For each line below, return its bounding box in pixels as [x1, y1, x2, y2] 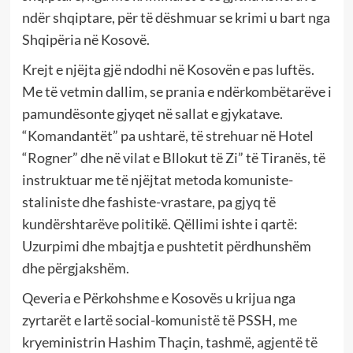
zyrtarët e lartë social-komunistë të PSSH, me [21, 310, 297, 329]
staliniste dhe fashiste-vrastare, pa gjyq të [21, 192, 276, 210]
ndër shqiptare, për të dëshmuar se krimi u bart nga [21, 8, 330, 26]
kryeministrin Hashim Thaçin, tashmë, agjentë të [21, 333, 318, 351]
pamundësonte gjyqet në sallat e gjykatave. [21, 104, 285, 122]
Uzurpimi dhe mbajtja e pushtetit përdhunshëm [21, 236, 311, 255]
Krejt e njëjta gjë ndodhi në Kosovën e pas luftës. [21, 60, 314, 78]
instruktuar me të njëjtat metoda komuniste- [21, 170, 293, 188]
